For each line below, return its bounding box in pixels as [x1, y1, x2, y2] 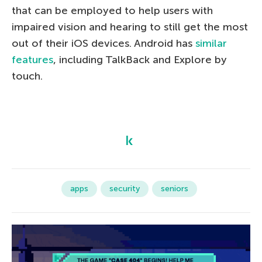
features [12, 53, 53, 66]
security [109, 183, 140, 194]
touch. [12, 69, 43, 82]
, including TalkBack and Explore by [53, 53, 227, 66]
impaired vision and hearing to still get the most [12, 20, 248, 33]
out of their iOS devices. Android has [12, 36, 195, 50]
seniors [161, 183, 188, 194]
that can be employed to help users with [12, 4, 213, 17]
